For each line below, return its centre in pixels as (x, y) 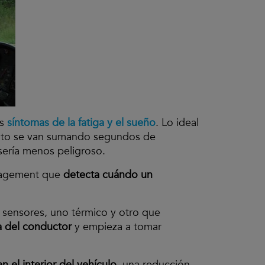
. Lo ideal (177, 123)
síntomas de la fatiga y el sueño (81, 123)
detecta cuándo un (108, 175)
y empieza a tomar (117, 227)
